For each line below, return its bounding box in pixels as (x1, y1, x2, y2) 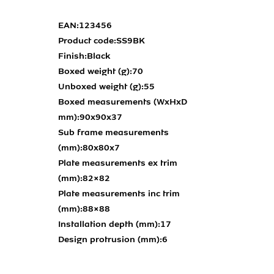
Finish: (58, 50, 87, 62)
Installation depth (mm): (58, 218, 160, 231)
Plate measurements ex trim (58, 157, 177, 169)
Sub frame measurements (58, 127, 169, 139)
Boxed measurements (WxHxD (58, 96, 187, 108)
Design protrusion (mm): (58, 234, 162, 246)
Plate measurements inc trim (58, 188, 180, 200)
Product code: (58, 35, 116, 47)
